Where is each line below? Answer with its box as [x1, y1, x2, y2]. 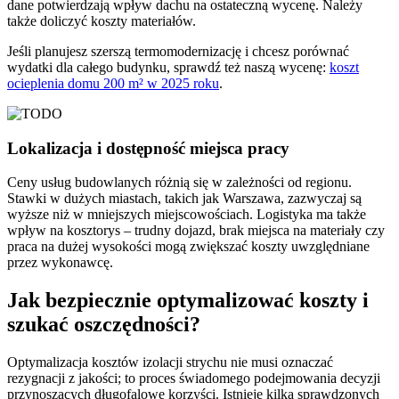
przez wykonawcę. [7, 255, 113, 271]
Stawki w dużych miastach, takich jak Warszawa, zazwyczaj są [7, 191, 362, 207]
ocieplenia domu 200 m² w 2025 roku [7, 76, 219, 92]
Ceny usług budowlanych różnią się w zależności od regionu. [7, 175, 352, 191]
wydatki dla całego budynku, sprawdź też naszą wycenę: [7, 60, 330, 76]
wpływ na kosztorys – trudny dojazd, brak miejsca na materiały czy [7, 223, 385, 239]
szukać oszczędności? [7, 313, 200, 337]
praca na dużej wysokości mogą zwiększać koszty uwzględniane [7, 239, 370, 255]
